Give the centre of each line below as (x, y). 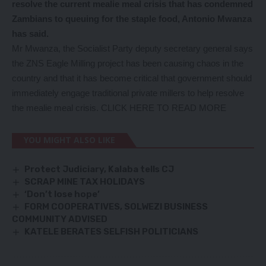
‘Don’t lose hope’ (62, 194)
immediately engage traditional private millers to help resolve (128, 93)
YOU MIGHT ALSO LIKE (69, 140)
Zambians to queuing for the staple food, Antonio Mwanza (132, 18)
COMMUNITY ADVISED (60, 219)
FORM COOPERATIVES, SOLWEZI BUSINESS (116, 207)
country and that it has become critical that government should (132, 78)
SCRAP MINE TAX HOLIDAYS (85, 182)
